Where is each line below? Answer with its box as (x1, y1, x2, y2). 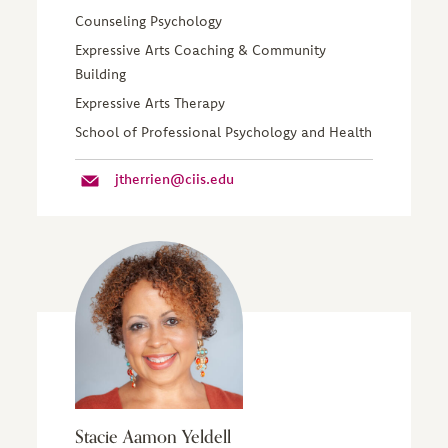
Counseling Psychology (74, 12, 222, 30)
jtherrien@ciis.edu (114, 170, 234, 188)
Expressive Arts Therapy (74, 94, 225, 112)
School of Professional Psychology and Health (74, 123, 372, 141)
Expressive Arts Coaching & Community (74, 41, 326, 59)
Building (74, 65, 126, 83)
